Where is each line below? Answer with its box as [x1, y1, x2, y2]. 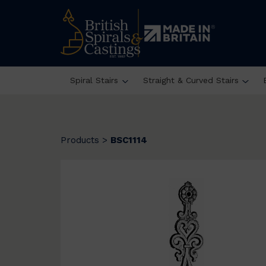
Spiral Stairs [69, 75, 118, 85]
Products [61, 135, 99, 145]
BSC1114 [110, 135, 147, 145]
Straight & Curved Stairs [142, 75, 239, 85]
